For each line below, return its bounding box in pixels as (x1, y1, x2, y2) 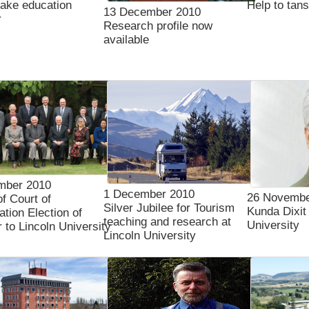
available (103, 32, 149, 46)
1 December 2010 (103, 187, 195, 201)
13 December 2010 (103, 5, 201, 19)
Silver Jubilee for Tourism (103, 201, 235, 215)
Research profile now (103, 19, 212, 32)
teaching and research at (103, 215, 231, 228)
